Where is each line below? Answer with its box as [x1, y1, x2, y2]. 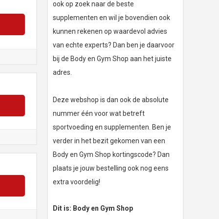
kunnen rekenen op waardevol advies [53, 27, 167, 36]
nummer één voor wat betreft [53, 109, 145, 118]
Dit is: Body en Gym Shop [53, 204, 133, 213]
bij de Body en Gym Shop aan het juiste [53, 55, 172, 63]
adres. [53, 68, 72, 77]
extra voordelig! [53, 178, 100, 186]
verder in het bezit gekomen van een [53, 137, 165, 145]
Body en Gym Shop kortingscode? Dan [53, 151, 170, 159]
